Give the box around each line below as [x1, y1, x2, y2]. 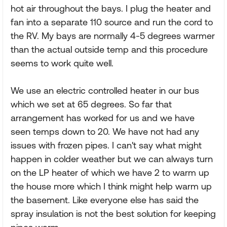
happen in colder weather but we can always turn [11, 154, 213, 164]
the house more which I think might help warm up [11, 181, 212, 192]
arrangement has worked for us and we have [11, 112, 195, 123]
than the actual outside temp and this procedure [11, 44, 208, 55]
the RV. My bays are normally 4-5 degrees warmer [11, 30, 215, 41]
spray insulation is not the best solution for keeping [11, 208, 216, 219]
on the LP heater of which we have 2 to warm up [11, 167, 209, 178]
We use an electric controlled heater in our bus [11, 85, 199, 96]
